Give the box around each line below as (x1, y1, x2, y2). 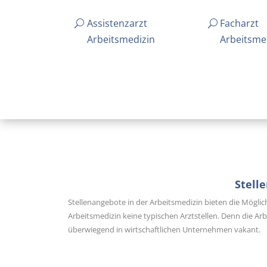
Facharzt (220, 17, 259, 30)
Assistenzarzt (87, 17, 148, 30)
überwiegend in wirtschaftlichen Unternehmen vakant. (68, 224, 261, 235)
